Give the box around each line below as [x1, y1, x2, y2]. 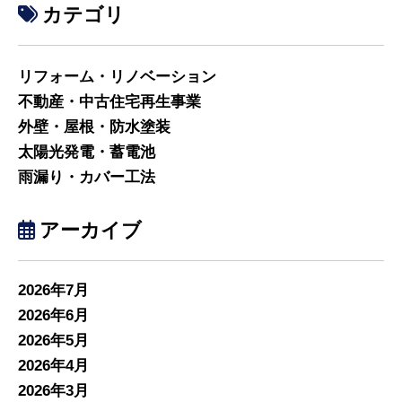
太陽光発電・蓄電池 [17, 143, 155, 161]
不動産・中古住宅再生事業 [17, 92, 201, 110]
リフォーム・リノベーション [17, 67, 216, 85]
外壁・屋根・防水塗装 [17, 118, 170, 135]
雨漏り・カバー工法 [17, 168, 155, 186]
